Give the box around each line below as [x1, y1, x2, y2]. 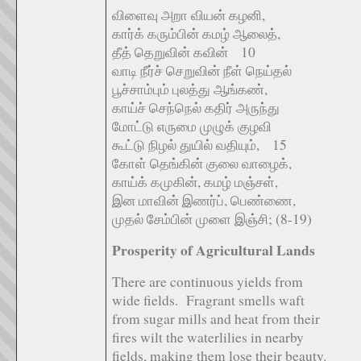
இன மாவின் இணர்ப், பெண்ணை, [112, 191, 296, 210]
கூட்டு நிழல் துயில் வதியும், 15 [112, 135, 287, 154]
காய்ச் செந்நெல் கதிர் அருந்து [112, 98, 280, 117]
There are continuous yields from [112, 272, 303, 291]
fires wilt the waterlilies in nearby [112, 328, 304, 346]
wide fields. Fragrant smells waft [112, 291, 305, 309]
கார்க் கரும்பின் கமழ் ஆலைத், [112, 24, 280, 43]
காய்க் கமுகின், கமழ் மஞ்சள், [112, 172, 278, 191]
